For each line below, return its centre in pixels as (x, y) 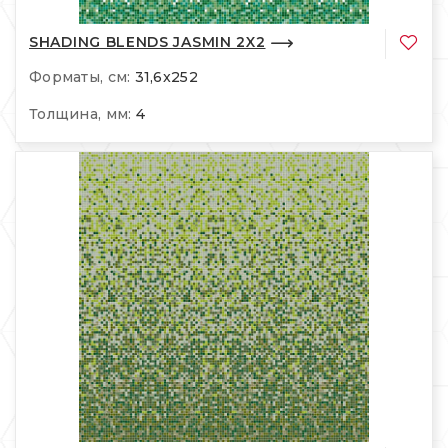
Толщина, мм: (80, 113)
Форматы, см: (80, 76)
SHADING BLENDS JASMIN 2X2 (147, 42)
